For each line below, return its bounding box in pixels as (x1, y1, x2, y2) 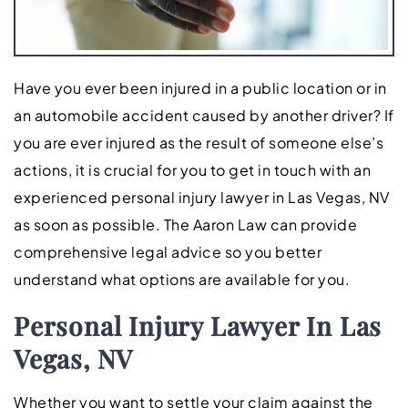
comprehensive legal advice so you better (14, 241, 321, 261)
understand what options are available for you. (14, 269, 350, 289)
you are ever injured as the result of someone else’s (14, 132, 383, 152)
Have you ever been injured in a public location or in (14, 77, 387, 97)
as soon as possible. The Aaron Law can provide (14, 214, 357, 234)
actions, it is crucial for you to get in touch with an (14, 159, 371, 179)
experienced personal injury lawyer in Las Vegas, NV (14, 187, 390, 207)
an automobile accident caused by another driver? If (14, 105, 394, 125)
